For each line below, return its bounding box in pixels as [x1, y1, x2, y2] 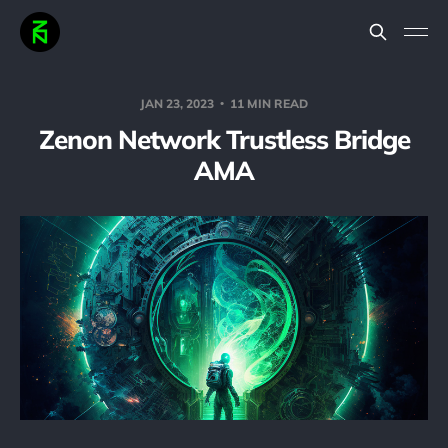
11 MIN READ [227, 96, 308, 111]
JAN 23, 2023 [140, 96, 217, 111]
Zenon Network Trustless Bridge [38, 123, 410, 156]
